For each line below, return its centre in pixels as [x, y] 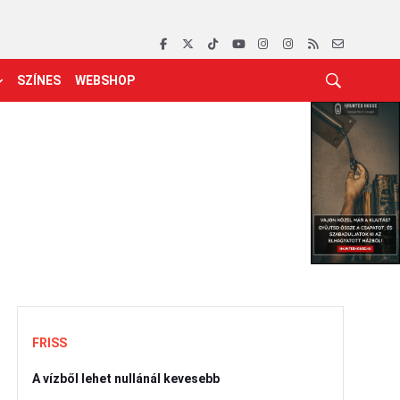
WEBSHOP [105, 80]
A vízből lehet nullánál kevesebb [126, 379]
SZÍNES [39, 80]
